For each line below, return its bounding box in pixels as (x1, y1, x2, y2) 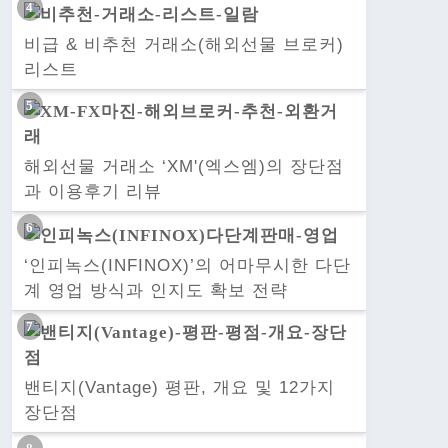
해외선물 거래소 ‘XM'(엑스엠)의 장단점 (24, 157, 344, 177)
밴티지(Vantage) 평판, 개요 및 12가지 (24, 377, 335, 397)
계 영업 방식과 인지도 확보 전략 (24, 280, 288, 300)
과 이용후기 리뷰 (24, 182, 162, 202)
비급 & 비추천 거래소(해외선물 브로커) (24, 35, 344, 55)
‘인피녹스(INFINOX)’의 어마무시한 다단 (24, 255, 351, 275)
